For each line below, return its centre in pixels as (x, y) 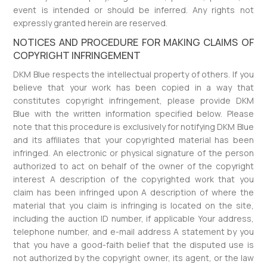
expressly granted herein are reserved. (91, 23)
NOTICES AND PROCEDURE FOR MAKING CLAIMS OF (133, 42)
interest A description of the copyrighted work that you (133, 179)
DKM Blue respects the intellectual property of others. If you (133, 74)
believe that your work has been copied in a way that (133, 87)
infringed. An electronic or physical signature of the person (133, 153)
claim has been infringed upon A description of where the (133, 192)
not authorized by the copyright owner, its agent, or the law (133, 258)
